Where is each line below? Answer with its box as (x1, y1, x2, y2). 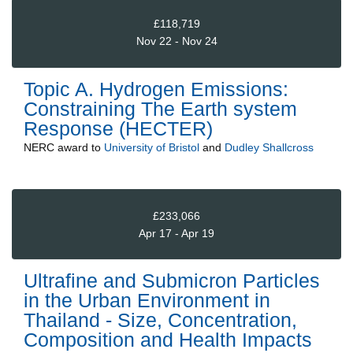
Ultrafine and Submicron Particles (24, 269, 320, 292)
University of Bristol (104, 140, 199, 154)
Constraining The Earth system (24, 97, 297, 120)
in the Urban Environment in (24, 289, 270, 312)
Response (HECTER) (24, 117, 213, 139)
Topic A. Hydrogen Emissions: (24, 77, 288, 100)
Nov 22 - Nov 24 (136, 35, 217, 48)
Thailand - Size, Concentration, (24, 309, 297, 332)
